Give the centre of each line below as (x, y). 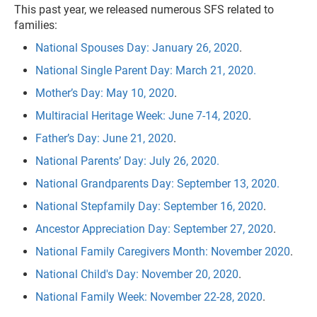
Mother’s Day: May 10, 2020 (105, 93)
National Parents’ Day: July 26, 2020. (127, 161)
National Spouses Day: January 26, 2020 (137, 48)
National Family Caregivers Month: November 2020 (163, 252)
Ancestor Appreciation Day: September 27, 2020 (154, 229)
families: (36, 25)
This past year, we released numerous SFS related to (144, 10)
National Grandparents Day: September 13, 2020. (157, 184)
